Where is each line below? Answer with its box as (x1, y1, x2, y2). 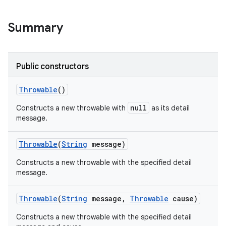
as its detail (149, 103, 190, 112)
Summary (8, 20, 63, 35)
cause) (168, 194, 198, 203)
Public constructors (16, 62, 89, 72)
